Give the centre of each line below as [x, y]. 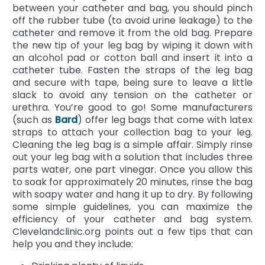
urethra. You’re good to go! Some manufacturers [132, 107]
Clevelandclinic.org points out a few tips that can [132, 231]
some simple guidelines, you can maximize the [132, 206]
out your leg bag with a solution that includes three [132, 157]
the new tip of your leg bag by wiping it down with [132, 45]
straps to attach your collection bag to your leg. [132, 132]
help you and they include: [73, 244]
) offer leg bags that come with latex [165, 119]
